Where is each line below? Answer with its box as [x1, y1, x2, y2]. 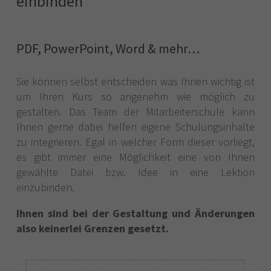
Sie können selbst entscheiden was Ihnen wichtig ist [16, 74, 255, 88]
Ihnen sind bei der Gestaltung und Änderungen [16, 206, 255, 220]
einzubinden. [16, 180, 74, 194]
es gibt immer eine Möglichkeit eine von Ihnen [16, 149, 255, 164]
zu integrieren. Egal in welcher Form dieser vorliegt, [16, 134, 255, 149]
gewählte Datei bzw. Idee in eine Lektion [16, 165, 255, 179]
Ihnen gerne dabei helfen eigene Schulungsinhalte [16, 119, 255, 134]
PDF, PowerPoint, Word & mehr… [16, 39, 200, 57]
